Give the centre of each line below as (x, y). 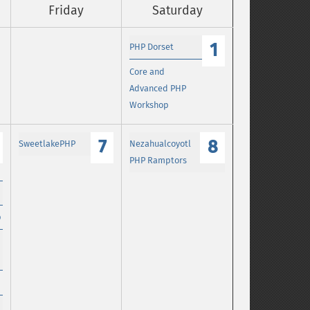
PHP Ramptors (158, 161)
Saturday (177, 11)
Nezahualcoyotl (161, 144)
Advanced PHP (158, 88)
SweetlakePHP (47, 144)
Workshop (149, 104)
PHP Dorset (152, 47)
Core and (147, 71)
